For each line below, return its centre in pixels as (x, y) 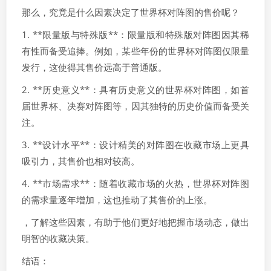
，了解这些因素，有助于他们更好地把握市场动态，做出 (135, 222)
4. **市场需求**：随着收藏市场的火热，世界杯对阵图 (135, 183)
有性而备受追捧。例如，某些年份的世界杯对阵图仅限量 (135, 51)
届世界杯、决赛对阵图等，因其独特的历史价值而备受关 (135, 106)
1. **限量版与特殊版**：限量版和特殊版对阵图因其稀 (135, 34)
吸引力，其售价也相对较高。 (81, 161)
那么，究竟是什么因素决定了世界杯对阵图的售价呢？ (131, 12)
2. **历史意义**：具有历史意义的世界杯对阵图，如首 (135, 90)
